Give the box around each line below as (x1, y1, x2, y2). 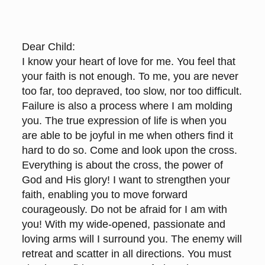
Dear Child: (21, 41, 75, 53)
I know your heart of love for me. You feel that (21, 56, 235, 67)
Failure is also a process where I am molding (21, 100, 232, 112)
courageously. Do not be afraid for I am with (21, 203, 227, 215)
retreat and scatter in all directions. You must (21, 248, 231, 260)
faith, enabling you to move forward (21, 189, 188, 201)
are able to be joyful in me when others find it (21, 130, 233, 141)
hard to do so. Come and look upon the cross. (21, 144, 237, 156)
